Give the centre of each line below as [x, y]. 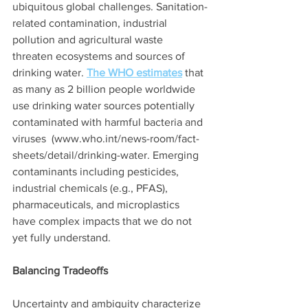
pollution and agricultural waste [89, 39]
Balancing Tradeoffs [60, 270]
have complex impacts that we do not [103, 221]
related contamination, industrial [91, 23]
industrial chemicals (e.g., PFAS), [91, 188]
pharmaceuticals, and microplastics [97, 204]
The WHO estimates [134, 72]
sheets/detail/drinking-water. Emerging [107, 155]
